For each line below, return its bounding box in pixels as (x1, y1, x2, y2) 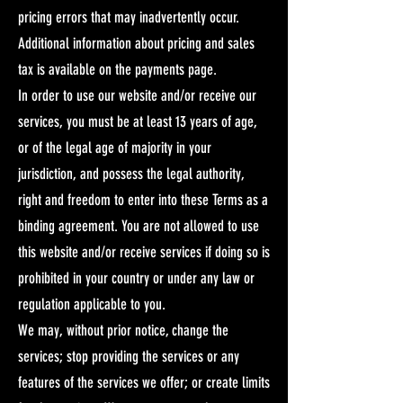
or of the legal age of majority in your (18, 138, 211, 157)
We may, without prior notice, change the (18, 320, 228, 339)
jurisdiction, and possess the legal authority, (18, 164, 245, 183)
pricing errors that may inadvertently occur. (18, 7, 239, 26)
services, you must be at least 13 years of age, (18, 112, 256, 130)
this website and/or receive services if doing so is (18, 242, 270, 261)
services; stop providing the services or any (18, 346, 239, 365)
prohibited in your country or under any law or (18, 268, 255, 287)
